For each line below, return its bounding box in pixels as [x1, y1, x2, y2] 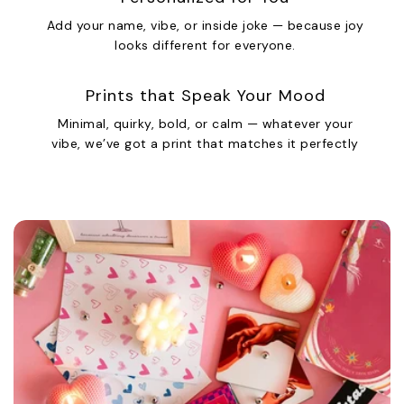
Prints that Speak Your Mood [85, 85, 326, 107]
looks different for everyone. [115, 37, 296, 54]
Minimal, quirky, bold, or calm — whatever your [58, 115, 353, 133]
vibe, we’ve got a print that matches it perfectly [51, 135, 359, 152]
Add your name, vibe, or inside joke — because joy [46, 17, 364, 34]
